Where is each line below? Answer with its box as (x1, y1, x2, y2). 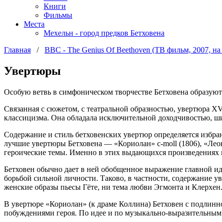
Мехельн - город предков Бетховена (44, 29, 165, 37)
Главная (4, 46, 31, 54)
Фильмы (44, 11, 72, 19)
